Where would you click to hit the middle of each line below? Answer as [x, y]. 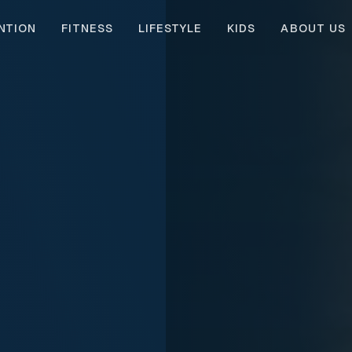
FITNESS [88, 28]
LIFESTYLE [170, 28]
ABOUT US [313, 28]
